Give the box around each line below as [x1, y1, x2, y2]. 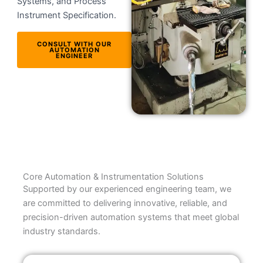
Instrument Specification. [17, 9, 117, 21]
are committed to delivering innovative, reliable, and [23, 198, 228, 209]
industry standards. [23, 226, 101, 237]
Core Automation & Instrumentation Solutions [23, 171, 204, 183]
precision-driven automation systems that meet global [23, 212, 240, 223]
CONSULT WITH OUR [37, 39, 112, 48]
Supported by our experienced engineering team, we [23, 184, 232, 195]
